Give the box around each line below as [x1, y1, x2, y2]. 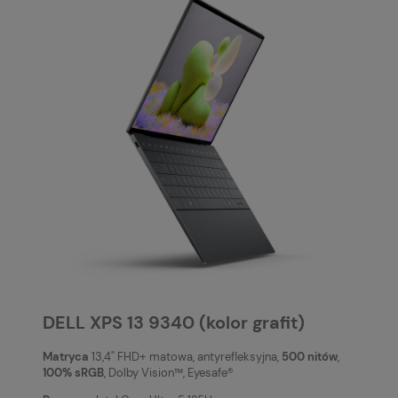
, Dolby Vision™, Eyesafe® [104, 364, 234, 380]
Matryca [43, 348, 89, 364]
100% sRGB [43, 364, 104, 380]
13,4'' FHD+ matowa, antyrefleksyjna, [89, 348, 282, 364]
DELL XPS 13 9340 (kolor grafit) [43, 312, 305, 335]
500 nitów [282, 348, 338, 364]
